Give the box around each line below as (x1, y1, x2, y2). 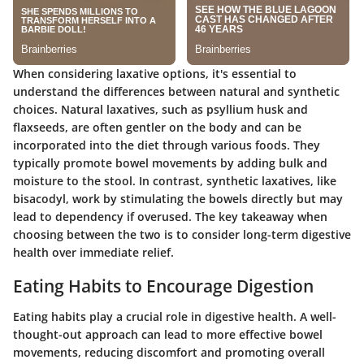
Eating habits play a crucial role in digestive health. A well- (13, 309, 336, 325)
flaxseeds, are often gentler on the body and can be (13, 119, 301, 135)
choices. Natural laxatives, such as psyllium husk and (13, 101, 308, 117)
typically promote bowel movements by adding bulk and (13, 154, 327, 171)
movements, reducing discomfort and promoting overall (13, 344, 325, 361)
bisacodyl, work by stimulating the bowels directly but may (13, 190, 343, 206)
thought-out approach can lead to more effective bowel (13, 327, 323, 343)
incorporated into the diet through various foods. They (13, 136, 320, 153)
